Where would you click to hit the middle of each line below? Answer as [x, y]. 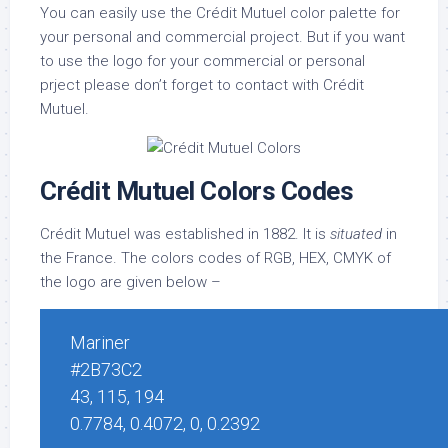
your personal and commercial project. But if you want [222, 37]
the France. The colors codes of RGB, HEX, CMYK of [215, 258]
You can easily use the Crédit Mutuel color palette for [220, 13]
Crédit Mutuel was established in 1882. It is [185, 234]
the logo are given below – [130, 282]
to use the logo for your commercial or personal [202, 61]
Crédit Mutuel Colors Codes [196, 191]
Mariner [100, 342]
